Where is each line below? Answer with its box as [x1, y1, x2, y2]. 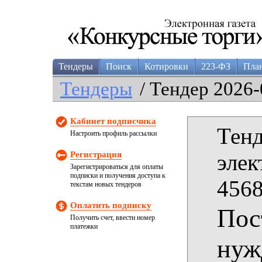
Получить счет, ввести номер [70, 213, 155, 222]
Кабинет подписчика [70, 116, 156, 126]
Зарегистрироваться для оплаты [70, 163, 163, 171]
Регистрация [70, 150, 122, 159]
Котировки [144, 61, 188, 71]
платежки [70, 222, 98, 230]
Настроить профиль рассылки [70, 129, 157, 137]
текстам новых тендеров [70, 180, 142, 188]
